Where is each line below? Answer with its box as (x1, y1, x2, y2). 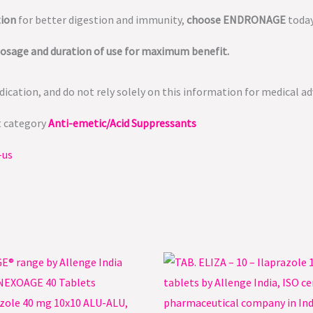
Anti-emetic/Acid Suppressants (48, 116, 196, 130)
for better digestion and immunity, (16, 13, 187, 27)
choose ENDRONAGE (187, 13, 286, 27)
